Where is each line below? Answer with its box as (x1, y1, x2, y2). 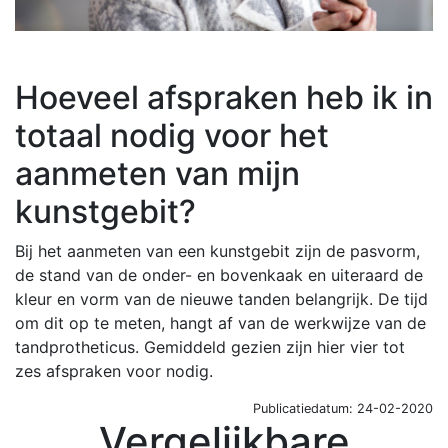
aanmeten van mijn (15, 154, 300, 194)
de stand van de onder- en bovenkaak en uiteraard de (15, 265, 423, 286)
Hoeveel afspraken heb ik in (15, 78, 433, 118)
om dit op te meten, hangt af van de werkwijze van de (15, 313, 426, 334)
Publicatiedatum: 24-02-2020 (253, 401, 433, 417)
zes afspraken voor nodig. (15, 361, 213, 382)
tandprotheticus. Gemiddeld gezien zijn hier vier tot (15, 337, 405, 358)
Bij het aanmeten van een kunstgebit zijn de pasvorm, (15, 241, 420, 262)
